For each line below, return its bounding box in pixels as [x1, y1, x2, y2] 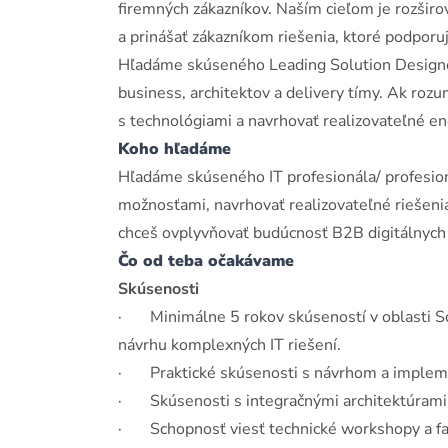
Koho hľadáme [118, 138, 231, 160]
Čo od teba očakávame [118, 250, 294, 272]
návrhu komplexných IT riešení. [118, 334, 341, 356]
